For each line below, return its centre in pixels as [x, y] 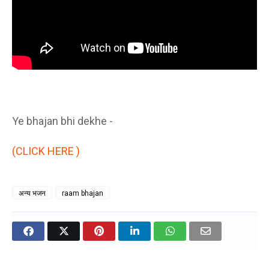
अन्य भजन [32, 194]
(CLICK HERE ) [46, 151]
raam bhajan [83, 194]
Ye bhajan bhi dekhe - [62, 121]
